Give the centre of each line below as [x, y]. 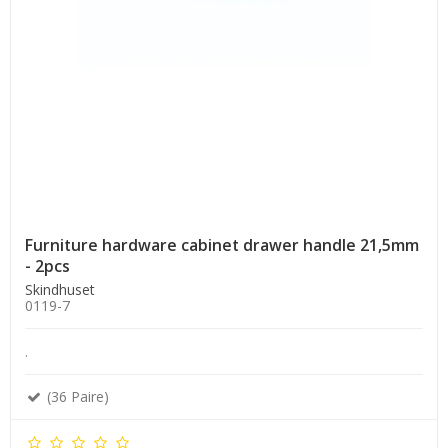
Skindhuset [60, 289]
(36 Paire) [76, 396]
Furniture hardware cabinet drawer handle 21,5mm [222, 244]
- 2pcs [47, 265]
